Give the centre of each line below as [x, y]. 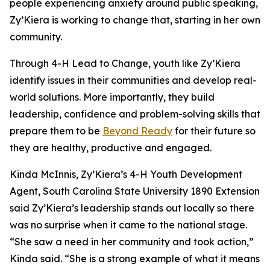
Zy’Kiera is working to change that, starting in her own [135, 20]
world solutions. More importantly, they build [112, 97]
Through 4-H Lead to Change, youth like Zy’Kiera [125, 63]
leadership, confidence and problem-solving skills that [135, 114]
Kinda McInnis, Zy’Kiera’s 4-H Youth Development [126, 174]
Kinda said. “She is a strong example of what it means [135, 259]
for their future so [214, 131]
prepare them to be [56, 131]
